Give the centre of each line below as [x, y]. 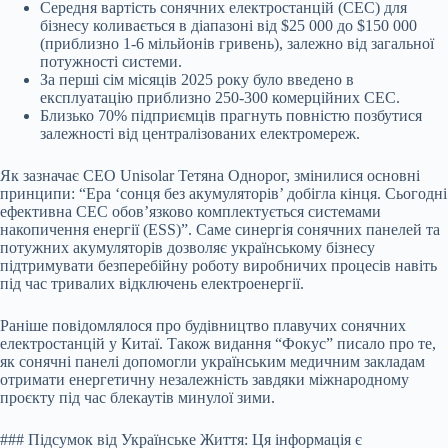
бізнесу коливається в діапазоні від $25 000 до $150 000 [228, 26]
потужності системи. [111, 62]
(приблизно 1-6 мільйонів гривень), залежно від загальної [237, 44]
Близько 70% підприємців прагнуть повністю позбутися [231, 116]
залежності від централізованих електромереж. [200, 134]
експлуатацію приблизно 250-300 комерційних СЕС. [220, 98]
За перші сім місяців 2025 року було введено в [197, 80]
